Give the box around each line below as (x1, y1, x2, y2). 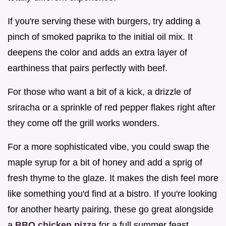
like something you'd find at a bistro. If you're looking (8, 189, 217, 199)
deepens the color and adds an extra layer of (8, 47, 187, 58)
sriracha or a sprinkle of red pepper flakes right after (8, 102, 215, 113)
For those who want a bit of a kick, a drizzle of (8, 87, 191, 97)
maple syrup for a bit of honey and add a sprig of (8, 157, 202, 168)
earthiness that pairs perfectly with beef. (8, 63, 167, 74)
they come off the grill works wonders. (8, 118, 159, 129)
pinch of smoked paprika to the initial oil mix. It (8, 32, 193, 42)
